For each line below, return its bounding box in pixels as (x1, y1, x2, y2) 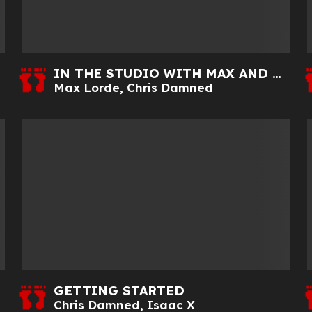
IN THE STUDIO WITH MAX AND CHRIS (272, 65, 281, 81)
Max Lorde (53, 79, 120, 95)
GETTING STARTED (53, 283, 185, 299)
